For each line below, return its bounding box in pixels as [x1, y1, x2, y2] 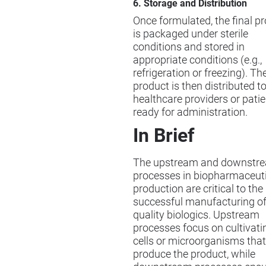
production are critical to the [133, 182, 263, 195]
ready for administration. [133, 106, 248, 118]
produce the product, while [133, 248, 255, 260]
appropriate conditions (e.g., [133, 53, 262, 66]
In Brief [133, 123, 194, 147]
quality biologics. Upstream [133, 208, 259, 221]
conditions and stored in [133, 40, 245, 53]
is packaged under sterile [133, 27, 248, 40]
